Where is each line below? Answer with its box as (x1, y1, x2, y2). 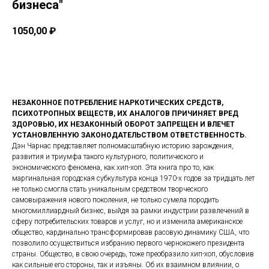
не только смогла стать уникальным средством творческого (12, 185, 208, 194)
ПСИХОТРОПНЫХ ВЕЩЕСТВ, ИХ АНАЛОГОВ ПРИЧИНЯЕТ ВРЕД (12, 109, 238, 118)
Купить (120, 59, 149, 70)
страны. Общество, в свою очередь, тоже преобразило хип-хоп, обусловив (12, 250, 254, 259)
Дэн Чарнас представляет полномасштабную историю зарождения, (12, 142, 234, 151)
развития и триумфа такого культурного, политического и (12, 153, 204, 162)
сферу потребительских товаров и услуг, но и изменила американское (12, 217, 243, 226)
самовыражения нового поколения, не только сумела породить (12, 196, 219, 205)
